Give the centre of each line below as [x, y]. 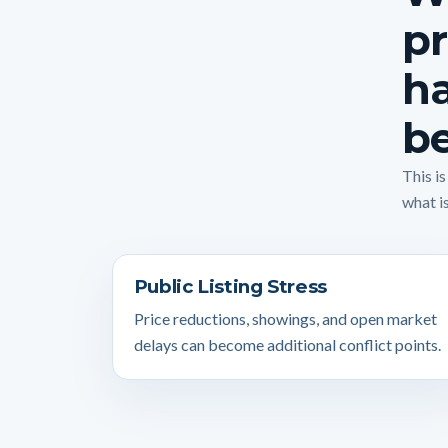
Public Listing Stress [230, 286]
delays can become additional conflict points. [287, 345]
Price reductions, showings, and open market [285, 319]
